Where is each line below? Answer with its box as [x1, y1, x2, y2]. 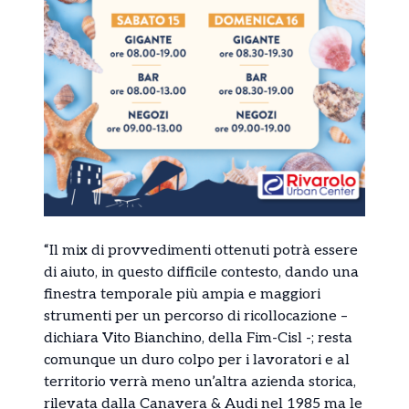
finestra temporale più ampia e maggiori [44, 286, 320, 304]
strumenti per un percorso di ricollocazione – [44, 308, 348, 326]
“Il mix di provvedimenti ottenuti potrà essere [44, 242, 358, 260]
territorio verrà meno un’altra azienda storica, [44, 373, 356, 392]
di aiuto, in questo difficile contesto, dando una [44, 264, 359, 282]
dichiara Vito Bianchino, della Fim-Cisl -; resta [44, 330, 352, 348]
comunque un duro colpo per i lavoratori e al [44, 351, 350, 370]
